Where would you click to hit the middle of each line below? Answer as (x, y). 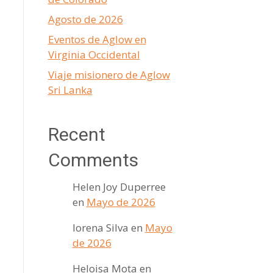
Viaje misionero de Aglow (109, 75)
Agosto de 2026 (85, 19)
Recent (76, 134)
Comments (93, 160)
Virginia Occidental (94, 55)
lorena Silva (100, 228)
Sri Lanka (70, 90)
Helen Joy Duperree (119, 187)
